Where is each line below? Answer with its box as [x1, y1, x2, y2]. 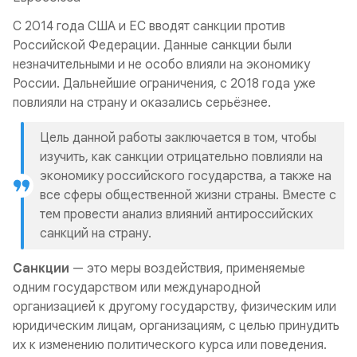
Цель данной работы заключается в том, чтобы [40, 130, 316, 146]
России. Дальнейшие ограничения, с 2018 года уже [13, 76, 316, 92]
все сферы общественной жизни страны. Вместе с [40, 187, 336, 203]
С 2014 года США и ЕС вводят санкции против [13, 18, 285, 34]
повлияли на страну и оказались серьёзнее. [13, 95, 271, 111]
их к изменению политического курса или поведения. [13, 337, 327, 353]
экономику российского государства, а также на [40, 168, 331, 184]
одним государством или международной [13, 280, 261, 296]
